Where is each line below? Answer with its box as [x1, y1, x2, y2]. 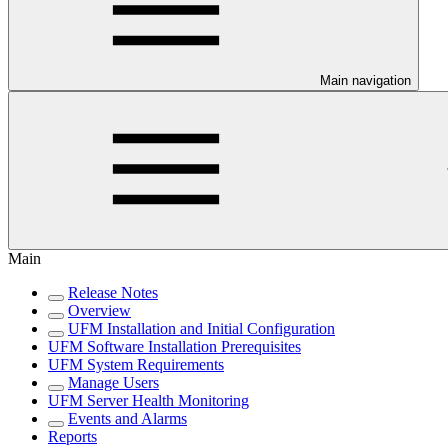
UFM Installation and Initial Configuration [68, 320, 335, 338]
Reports [48, 428, 97, 446]
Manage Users [68, 374, 159, 392]
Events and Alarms [68, 410, 187, 428]
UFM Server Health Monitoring [48, 392, 249, 410]
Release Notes [68, 284, 158, 302]
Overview [68, 302, 131, 320]
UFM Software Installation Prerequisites [48, 338, 301, 356]
